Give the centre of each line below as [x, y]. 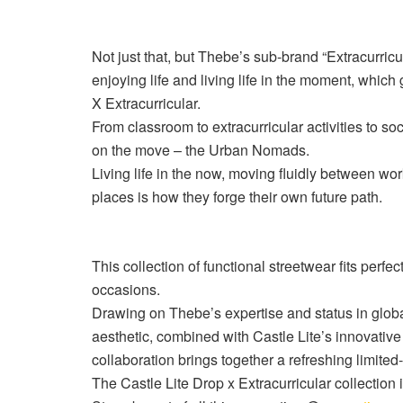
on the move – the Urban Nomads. [202, 149]
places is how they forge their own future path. [239, 196]
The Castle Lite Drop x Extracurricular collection [246, 382]
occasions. [126, 289]
